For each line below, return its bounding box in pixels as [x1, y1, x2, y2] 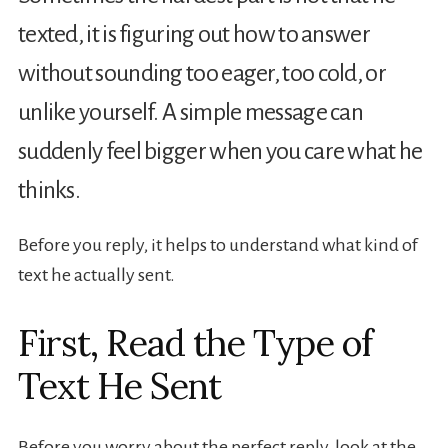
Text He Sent [17, 363, 221, 410]
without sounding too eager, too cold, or [17, 60, 386, 87]
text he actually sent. [17, 265, 175, 286]
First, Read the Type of [17, 320, 372, 367]
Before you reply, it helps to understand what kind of [17, 235, 418, 256]
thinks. [17, 177, 81, 204]
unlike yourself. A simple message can [17, 99, 364, 126]
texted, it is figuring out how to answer [17, 21, 370, 48]
